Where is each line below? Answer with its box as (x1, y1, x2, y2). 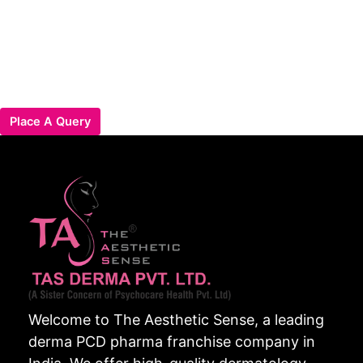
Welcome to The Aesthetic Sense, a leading (28, 310, 324, 328)
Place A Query (9, 113, 91, 129)
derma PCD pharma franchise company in (28, 332, 315, 350)
